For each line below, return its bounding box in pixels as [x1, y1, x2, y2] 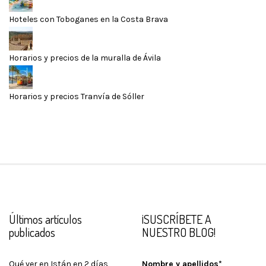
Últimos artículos [9, 211, 82, 227]
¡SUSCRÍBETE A [142, 211, 211, 227]
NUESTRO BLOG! [142, 224, 216, 240]
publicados [9, 224, 55, 240]
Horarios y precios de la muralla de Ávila [9, 53, 161, 64]
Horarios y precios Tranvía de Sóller [9, 91, 144, 102]
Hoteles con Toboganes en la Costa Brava [9, 14, 168, 25]
